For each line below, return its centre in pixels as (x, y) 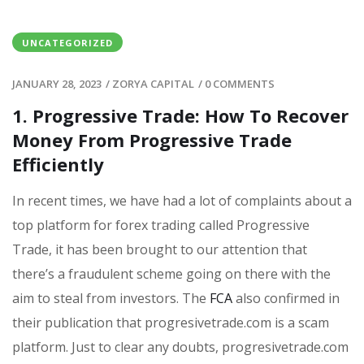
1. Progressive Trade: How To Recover (180, 115)
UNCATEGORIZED (67, 43)
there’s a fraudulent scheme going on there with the (171, 274)
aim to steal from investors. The (109, 298)
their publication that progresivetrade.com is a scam (171, 323)
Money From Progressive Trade (152, 140)
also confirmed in (286, 298)
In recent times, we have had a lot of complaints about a (182, 201)
